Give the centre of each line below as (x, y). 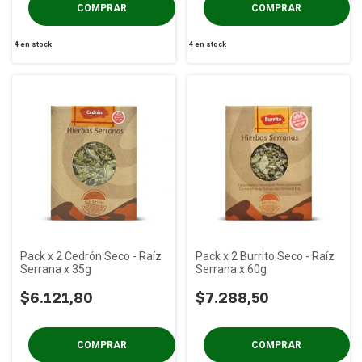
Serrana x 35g (56, 269)
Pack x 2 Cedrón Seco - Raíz (91, 256)
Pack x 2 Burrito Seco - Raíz (265, 256)
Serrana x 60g (231, 269)
